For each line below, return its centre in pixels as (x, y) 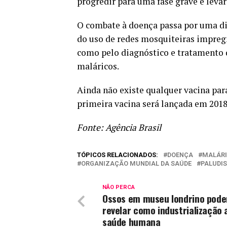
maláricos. (98, 66)
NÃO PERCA (119, 187)
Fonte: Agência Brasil (119, 127)
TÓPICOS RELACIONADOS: (118, 155)
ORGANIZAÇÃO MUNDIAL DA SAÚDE (136, 163)
